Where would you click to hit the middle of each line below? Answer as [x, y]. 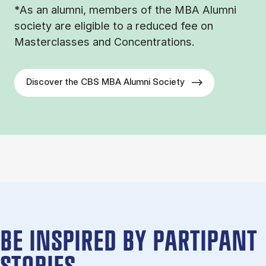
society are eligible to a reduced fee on [114, 26]
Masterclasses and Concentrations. [104, 42]
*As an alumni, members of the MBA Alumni [125, 10]
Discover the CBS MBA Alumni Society [105, 82]
